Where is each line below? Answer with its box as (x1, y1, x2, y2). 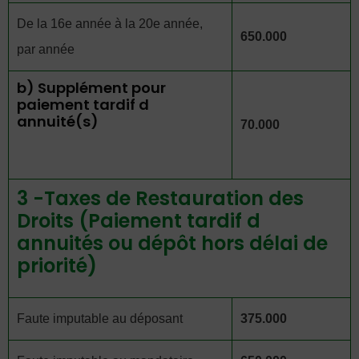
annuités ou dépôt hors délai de (17, 230, 328, 256)
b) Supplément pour (17, 78, 166, 98)
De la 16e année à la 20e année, (17, 17, 203, 30)
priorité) (17, 252, 97, 279)
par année (17, 42, 75, 56)
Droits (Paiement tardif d (17, 208, 260, 234)
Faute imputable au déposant (17, 312, 183, 325)
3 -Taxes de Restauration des (17, 185, 304, 212)
